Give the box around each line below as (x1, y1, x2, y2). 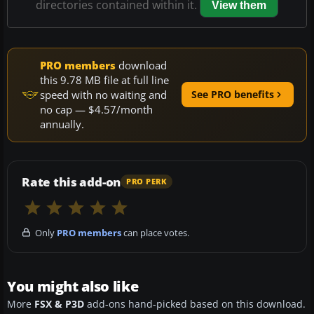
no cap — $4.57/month (40, 102, 153, 116)
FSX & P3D (34, 297, 84, 310)
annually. (40, 116, 84, 131)
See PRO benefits (191, 88, 274, 102)
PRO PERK (126, 177, 168, 187)
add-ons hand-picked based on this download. (84, 297, 306, 310)
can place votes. (121, 226, 189, 239)
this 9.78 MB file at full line (40, 72, 169, 87)
